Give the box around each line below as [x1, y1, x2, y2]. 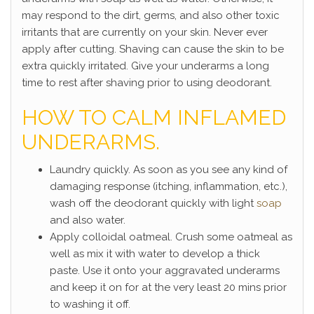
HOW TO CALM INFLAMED [22, 104, 286, 130]
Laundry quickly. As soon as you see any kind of [50, 163, 287, 176]
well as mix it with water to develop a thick [50, 247, 260, 260]
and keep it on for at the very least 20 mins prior [50, 280, 287, 294]
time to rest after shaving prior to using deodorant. [22, 76, 272, 89]
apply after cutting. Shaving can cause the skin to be [22, 42, 284, 55]
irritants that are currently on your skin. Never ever [22, 25, 268, 39]
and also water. [50, 213, 125, 226]
